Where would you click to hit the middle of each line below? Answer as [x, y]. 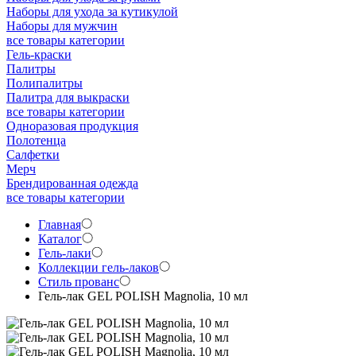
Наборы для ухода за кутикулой [92, 12]
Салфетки [33, 155]
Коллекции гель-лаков [99, 267]
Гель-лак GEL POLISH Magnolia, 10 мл [143, 296]
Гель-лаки [65, 253]
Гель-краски [39, 54]
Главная [60, 224]
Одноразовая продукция [72, 126]
